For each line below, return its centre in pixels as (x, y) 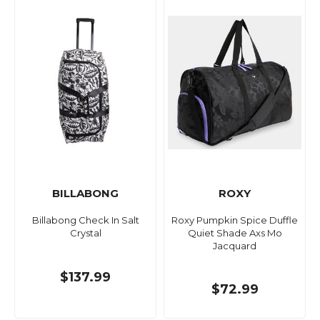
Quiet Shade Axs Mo (235, 233)
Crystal (85, 233)
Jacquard (235, 246)
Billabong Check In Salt (85, 220)
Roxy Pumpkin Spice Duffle (235, 220)
